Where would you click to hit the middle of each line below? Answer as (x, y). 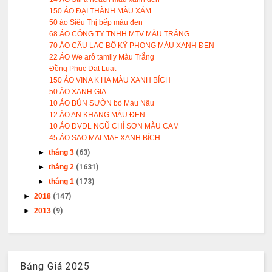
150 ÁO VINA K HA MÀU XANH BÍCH (110, 80)
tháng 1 (63, 182)
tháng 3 (63, 153)
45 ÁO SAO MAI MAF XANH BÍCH (105, 138)
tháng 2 (63, 167)
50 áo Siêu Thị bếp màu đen (96, 23)
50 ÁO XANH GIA (78, 92)
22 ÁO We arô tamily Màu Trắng (102, 57)
